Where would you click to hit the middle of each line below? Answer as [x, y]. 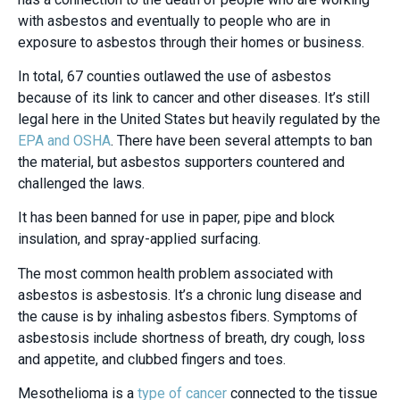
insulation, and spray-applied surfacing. [141, 239]
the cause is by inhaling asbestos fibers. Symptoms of [188, 316]
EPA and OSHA [64, 141]
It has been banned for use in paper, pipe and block [176, 218]
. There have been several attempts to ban [242, 141]
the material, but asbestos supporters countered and [181, 162]
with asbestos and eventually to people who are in [174, 21]
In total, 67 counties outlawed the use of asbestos [175, 77]
